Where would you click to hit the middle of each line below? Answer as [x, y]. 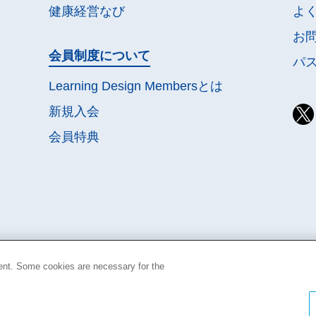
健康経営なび [87, 12]
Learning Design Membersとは [136, 86]
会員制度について [100, 56]
